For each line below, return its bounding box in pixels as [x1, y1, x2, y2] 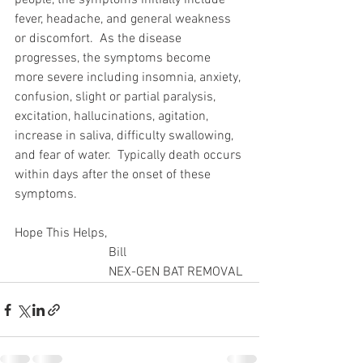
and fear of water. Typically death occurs [15, 147, 245, 164]
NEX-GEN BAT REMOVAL [109, 264, 242, 280]
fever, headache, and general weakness [15, 11, 234, 28]
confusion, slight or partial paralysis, [15, 89, 219, 105]
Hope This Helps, [15, 225, 107, 241]
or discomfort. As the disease [15, 31, 185, 47]
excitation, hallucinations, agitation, [15, 109, 211, 125]
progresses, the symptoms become [15, 50, 214, 66]
